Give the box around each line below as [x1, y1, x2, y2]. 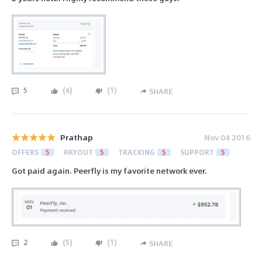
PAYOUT [64, 147, 93, 158]
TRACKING [118, 147, 155, 158]
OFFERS [12, 147, 39, 158]
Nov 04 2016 [204, 131, 250, 144]
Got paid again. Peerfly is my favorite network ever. [12, 164, 207, 177]
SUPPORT [180, 147, 214, 158]
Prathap [60, 131, 93, 144]
